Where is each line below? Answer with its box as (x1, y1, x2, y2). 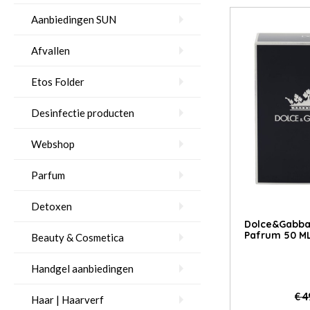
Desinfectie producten (31, 107, 134, 119)
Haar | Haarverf (31, 293, 104, 306)
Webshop (31, 138, 75, 150)
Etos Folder (31, 75, 84, 88)
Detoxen (31, 200, 72, 212)
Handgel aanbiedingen (31, 262, 134, 275)
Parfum (31, 169, 65, 181)
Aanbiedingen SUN (31, 13, 116, 26)
